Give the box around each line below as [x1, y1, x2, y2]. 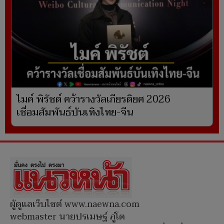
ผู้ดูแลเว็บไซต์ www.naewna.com [10, 196, 139, 212]
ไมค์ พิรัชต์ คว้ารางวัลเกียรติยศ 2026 [16, 91, 170, 108]
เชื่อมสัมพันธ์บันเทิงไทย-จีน [16, 104, 133, 121]
